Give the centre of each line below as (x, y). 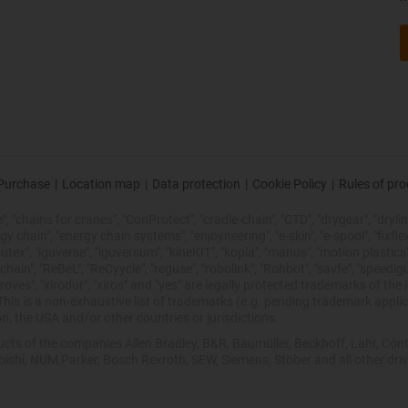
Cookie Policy (290, 184)
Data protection (196, 184)
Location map (101, 184)
